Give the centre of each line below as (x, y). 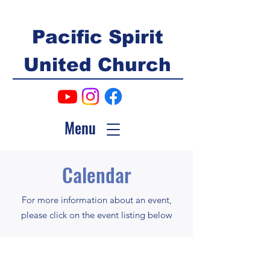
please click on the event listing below (96, 215)
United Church (97, 65)
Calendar (96, 174)
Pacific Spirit (97, 37)
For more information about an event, (96, 200)
